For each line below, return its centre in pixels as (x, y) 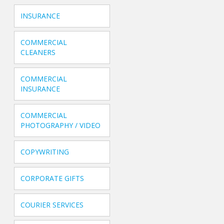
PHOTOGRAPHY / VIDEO (61, 125)
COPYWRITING (45, 152)
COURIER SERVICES (52, 205)
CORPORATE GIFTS (52, 178)
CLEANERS (38, 52)
